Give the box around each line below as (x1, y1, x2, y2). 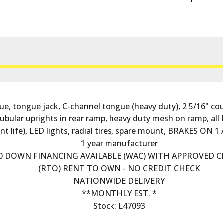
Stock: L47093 (93, 200, 145, 211)
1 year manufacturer (80, 137, 158, 149)
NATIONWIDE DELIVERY (73, 175, 165, 186)
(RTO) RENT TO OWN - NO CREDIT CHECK (38, 162, 200, 174)
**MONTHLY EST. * (81, 187, 157, 199)
